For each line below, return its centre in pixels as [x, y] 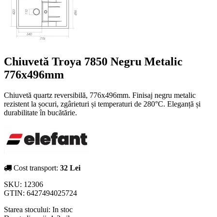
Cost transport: [36, 168]
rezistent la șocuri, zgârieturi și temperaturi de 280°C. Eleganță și [102, 104]
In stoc [62, 209]
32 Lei [70, 168]
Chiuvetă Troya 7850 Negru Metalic [93, 61]
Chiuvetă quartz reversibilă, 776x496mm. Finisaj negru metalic [100, 95]
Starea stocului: [28, 209]
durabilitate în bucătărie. [40, 112]
